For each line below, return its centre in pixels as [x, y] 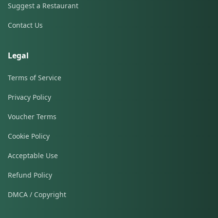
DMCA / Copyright [37, 194]
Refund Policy [30, 175]
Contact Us [25, 25]
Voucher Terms [32, 117]
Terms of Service [35, 78]
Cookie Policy [29, 136]
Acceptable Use [33, 155]
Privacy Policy [29, 97]
